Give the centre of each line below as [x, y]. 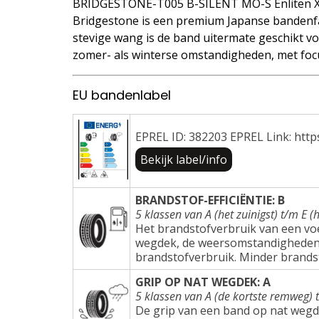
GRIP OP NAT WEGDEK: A [203, 282]
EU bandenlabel [122, 95]
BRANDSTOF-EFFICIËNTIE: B [210, 200]
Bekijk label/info [184, 159]
